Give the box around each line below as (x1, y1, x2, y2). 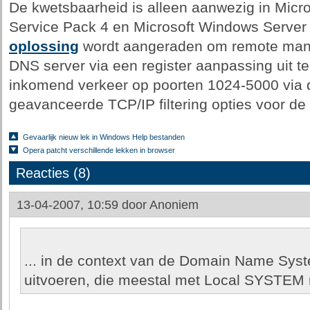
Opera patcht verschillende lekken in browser (22, 146, 175, 154)
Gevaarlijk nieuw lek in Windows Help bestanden (22, 133, 185, 141)
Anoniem (149, 198, 199, 212)
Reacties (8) (15, 165, 91, 181)
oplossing (8, 38, 79, 55)
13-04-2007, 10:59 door (16, 198, 149, 212)
